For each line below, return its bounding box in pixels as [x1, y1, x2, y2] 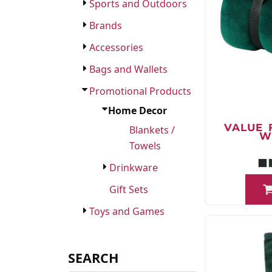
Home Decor [108, 104, 167, 117]
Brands [89, 19, 122, 32]
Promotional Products [89, 84, 191, 98]
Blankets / [129, 123, 175, 137]
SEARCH [68, 249, 119, 267]
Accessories [89, 41, 143, 54]
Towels [129, 139, 161, 152]
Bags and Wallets [89, 63, 168, 76]
